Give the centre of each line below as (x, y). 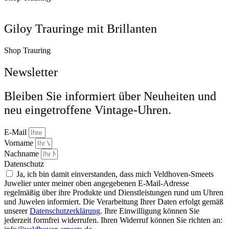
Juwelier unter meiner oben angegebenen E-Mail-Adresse (97, 183)
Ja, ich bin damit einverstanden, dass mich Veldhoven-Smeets (115, 174)
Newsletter (31, 72)
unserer (17, 211)
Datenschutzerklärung (65, 211)
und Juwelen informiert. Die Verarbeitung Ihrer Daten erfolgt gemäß (114, 202)
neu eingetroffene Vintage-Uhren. (88, 110)
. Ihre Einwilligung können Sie (150, 211)
